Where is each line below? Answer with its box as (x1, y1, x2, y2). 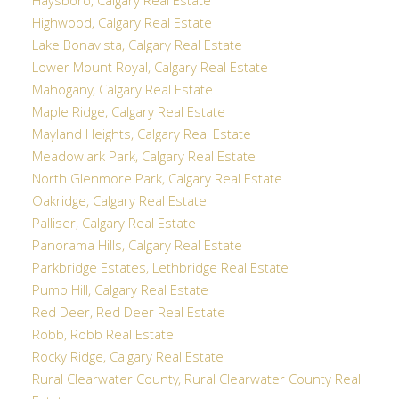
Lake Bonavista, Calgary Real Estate (31, 35, 242, 59)
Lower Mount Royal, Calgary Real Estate (31, 57, 268, 81)
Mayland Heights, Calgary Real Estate (31, 124, 251, 148)
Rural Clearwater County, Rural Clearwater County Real (31, 369, 361, 393)
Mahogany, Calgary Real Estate (31, 79, 213, 103)
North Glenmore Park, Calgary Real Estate (31, 168, 282, 192)
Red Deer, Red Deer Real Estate (31, 302, 225, 326)
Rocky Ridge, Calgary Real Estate (31, 346, 224, 370)
